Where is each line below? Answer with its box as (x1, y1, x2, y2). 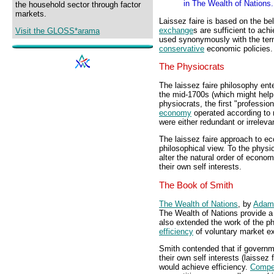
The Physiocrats (159, 62, 224, 72)
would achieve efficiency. (159, 262, 250, 272)
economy (159, 108, 191, 118)
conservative (159, 43, 204, 53)
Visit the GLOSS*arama (15, 26, 100, 36)
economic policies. (204, 43, 273, 53)
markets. (15, 9, 46, 18)
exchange (159, 25, 193, 35)
